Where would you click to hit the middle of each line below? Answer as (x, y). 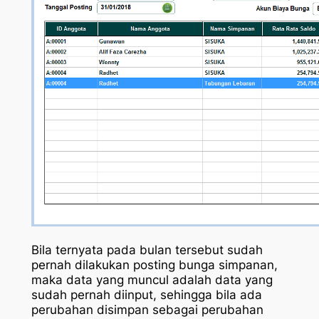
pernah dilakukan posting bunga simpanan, (154, 265)
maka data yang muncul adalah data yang (152, 280)
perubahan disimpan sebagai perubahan (147, 310)
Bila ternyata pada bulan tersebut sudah (147, 250)
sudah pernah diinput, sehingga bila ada (146, 295)
